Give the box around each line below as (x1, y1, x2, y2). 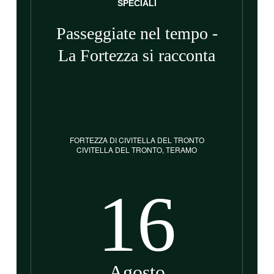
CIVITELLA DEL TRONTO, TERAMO (76, 144, 198, 155)
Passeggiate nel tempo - (56, 23, 218, 43)
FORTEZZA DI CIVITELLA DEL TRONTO (69, 134, 204, 145)
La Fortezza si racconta (58, 45, 216, 65)
